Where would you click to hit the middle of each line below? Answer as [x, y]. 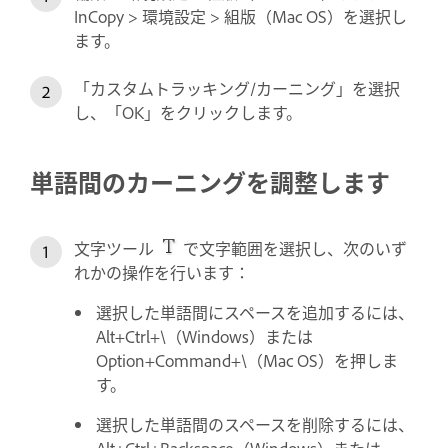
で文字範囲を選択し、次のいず [293, 248]
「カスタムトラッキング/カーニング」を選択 [237, 88]
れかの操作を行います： [162, 272]
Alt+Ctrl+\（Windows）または [204, 336]
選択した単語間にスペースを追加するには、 [255, 312]
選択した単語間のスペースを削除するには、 [255, 424]
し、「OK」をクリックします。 [188, 112]
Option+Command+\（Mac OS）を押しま [247, 360]
